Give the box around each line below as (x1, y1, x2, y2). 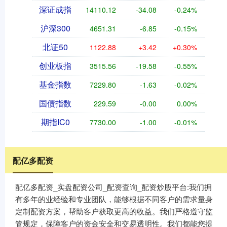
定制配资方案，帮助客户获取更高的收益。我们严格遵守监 (15, 206, 213, 217)
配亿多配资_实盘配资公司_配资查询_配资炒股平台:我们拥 (15, 181, 212, 193)
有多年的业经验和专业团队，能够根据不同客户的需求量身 (15, 194, 213, 205)
